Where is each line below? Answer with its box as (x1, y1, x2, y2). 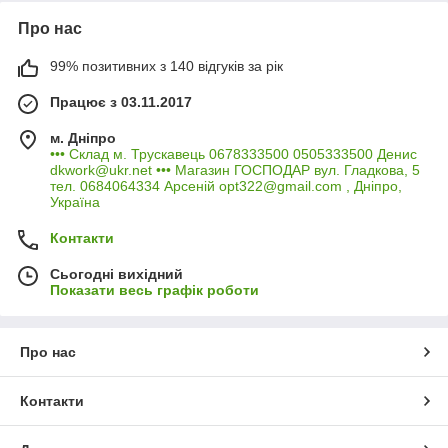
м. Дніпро (50, 129, 116, 146)
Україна (50, 193, 100, 210)
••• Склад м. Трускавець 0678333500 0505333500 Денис (50, 145, 417, 162)
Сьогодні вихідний (50, 265, 183, 282)
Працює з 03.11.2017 (50, 93, 192, 110)
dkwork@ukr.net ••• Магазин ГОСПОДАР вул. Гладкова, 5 (50, 161, 420, 178)
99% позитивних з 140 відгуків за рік (50, 57, 283, 74)
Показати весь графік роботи (50, 281, 259, 298)
